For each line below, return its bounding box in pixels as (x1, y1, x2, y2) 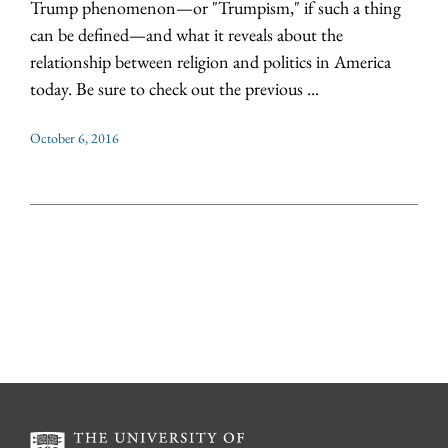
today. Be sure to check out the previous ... (30, 77, 319, 101)
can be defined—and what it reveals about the (30, 23, 343, 47)
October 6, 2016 (30, 129, 119, 148)
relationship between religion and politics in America (30, 50, 391, 74)
